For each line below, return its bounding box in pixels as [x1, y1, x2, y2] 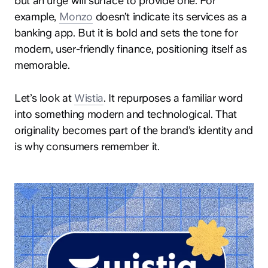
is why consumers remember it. [14, 139, 160, 153]
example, [14, 10, 59, 23]
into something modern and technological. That [14, 107, 237, 120]
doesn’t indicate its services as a [92, 10, 247, 23]
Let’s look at [14, 91, 74, 104]
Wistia [74, 91, 103, 104]
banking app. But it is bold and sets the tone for [14, 26, 238, 39]
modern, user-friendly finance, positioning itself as [14, 42, 247, 55]
